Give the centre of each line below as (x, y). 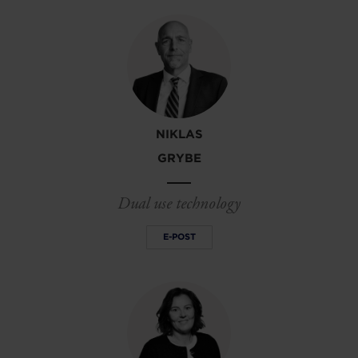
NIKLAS (179, 134)
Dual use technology (179, 203)
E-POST (179, 237)
